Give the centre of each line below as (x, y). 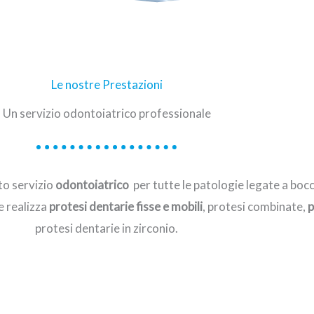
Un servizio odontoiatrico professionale (107, 113)
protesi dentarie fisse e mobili (126, 206)
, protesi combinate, (255, 206)
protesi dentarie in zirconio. (107, 228)
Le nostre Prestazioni (107, 84)
